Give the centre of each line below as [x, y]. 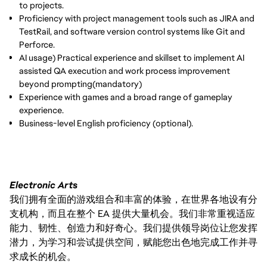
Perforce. [37, 44]
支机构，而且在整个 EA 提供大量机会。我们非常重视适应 [132, 214]
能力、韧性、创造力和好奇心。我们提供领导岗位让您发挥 [133, 228]
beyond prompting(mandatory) [80, 84]
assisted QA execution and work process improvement [125, 71]
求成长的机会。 [43, 257]
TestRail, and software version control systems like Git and [132, 31]
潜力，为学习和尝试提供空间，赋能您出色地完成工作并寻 [133, 242]
